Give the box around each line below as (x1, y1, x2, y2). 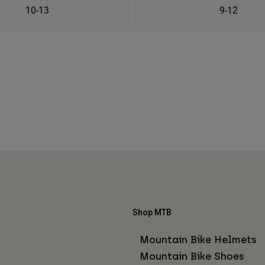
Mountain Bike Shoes (140, 250, 244, 262)
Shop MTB (132, 207, 172, 217)
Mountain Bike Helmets (140, 233, 257, 245)
